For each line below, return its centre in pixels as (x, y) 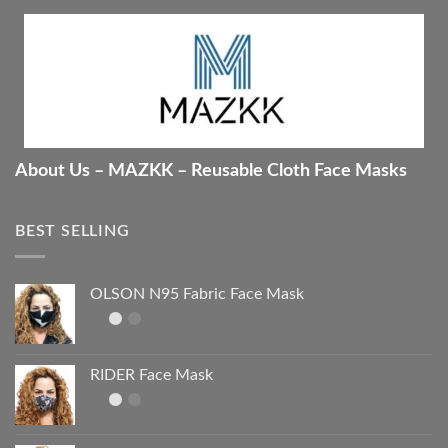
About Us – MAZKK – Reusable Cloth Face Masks (211, 171)
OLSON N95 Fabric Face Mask (197, 293)
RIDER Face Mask (151, 374)
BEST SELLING (72, 231)
